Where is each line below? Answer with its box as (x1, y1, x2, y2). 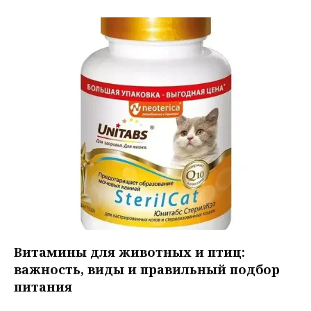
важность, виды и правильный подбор (14, 260, 280, 278)
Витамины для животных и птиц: (14, 243, 245, 260)
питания (14, 278, 72, 295)
